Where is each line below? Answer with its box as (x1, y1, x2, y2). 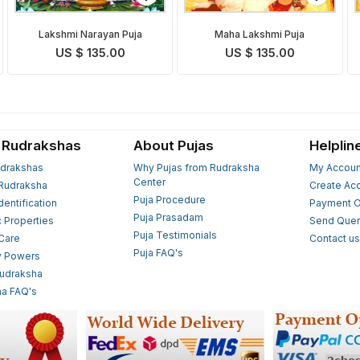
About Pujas (133, 137, 214, 153)
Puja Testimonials (133, 228, 217, 241)
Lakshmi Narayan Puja (38, 28, 142, 41)
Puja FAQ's (133, 246, 183, 259)
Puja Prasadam (133, 211, 203, 223)
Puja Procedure (133, 193, 206, 206)
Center (133, 175, 166, 188)
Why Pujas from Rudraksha (133, 161, 260, 174)
